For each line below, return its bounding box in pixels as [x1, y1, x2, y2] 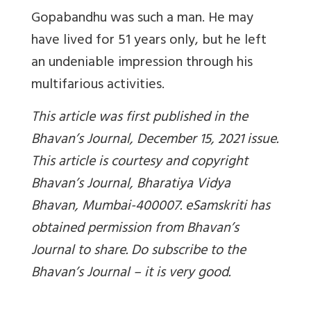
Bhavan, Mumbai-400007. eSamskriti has [31, 194, 270, 220]
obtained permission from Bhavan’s [31, 216, 239, 242]
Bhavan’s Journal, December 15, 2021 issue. [31, 127, 278, 153]
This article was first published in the [31, 105, 248, 131]
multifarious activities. [31, 72, 165, 99]
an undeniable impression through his [31, 50, 253, 76]
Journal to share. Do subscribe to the [31, 238, 246, 264]
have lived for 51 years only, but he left [31, 28, 267, 54]
